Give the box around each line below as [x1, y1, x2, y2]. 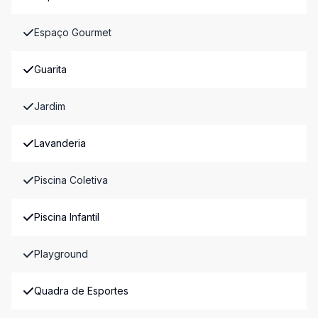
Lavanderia [34, 137, 86, 149]
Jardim [34, 100, 65, 112]
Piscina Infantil [34, 211, 99, 223]
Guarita [34, 63, 67, 75]
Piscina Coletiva [34, 174, 108, 186]
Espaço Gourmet [34, 26, 111, 38]
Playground [34, 248, 88, 260]
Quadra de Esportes [34, 285, 128, 297]
